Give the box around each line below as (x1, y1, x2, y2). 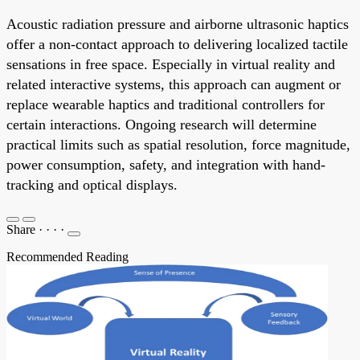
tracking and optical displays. (6, 176, 178, 193)
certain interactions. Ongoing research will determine (6, 116, 317, 133)
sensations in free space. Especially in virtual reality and (6, 55, 335, 72)
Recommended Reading (6, 249, 129, 264)
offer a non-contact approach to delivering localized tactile (6, 35, 348, 52)
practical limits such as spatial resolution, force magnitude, (6, 136, 350, 153)
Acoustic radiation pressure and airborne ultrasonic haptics (6, 15, 349, 32)
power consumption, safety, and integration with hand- (6, 156, 325, 173)
